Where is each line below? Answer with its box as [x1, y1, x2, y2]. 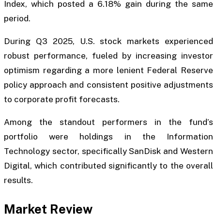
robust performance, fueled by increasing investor [4, 51, 213, 61]
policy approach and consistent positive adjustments [4, 80, 213, 90]
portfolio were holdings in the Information [4, 132, 213, 142]
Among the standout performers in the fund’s [4, 117, 213, 127]
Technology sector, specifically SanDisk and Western [4, 146, 213, 156]
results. [4, 175, 33, 186]
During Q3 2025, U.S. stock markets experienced [4, 36, 213, 46]
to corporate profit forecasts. [4, 94, 120, 105]
